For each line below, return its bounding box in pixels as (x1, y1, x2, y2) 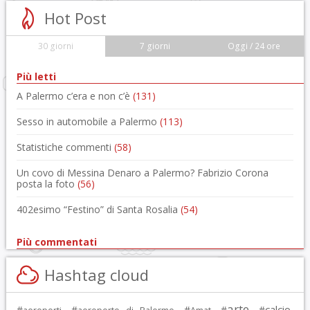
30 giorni (38, 40, 74, 52)
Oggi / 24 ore (227, 40, 280, 52)
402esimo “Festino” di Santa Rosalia (16, 203, 181, 216)
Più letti (16, 70, 56, 83)
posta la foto (16, 177, 77, 190)
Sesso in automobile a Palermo (16, 115, 160, 128)
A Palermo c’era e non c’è (16, 89, 133, 102)
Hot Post (44, 8, 107, 28)
